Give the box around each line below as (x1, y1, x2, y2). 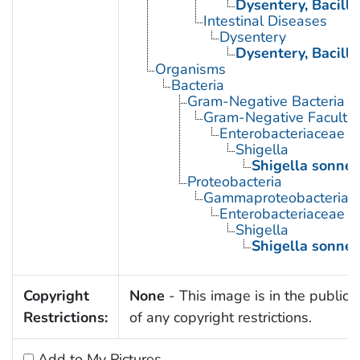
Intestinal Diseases (202, 10, 327, 31)
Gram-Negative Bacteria (186, 91, 345, 111)
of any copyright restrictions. (129, 307, 312, 327)
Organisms (154, 59, 226, 79)
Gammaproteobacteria (202, 187, 349, 207)
